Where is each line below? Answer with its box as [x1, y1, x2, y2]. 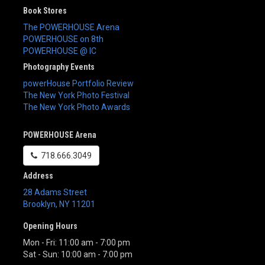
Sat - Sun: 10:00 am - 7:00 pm [23, 249, 132, 259]
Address [23, 170, 53, 180]
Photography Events [23, 62, 95, 72]
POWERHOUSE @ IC [23, 46, 96, 56]
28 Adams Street [23, 187, 87, 197]
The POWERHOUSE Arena [23, 22, 119, 32]
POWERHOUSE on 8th [23, 34, 104, 44]
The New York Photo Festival [23, 90, 130, 100]
